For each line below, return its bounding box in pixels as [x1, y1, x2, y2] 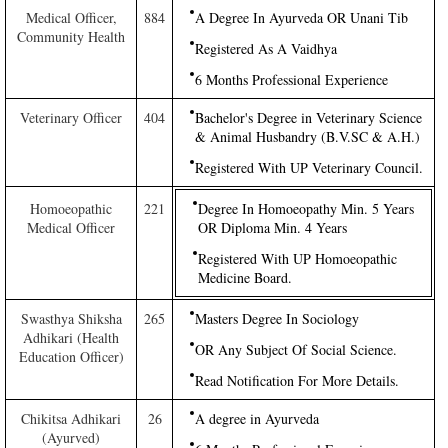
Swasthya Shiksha [20, 309, 122, 328]
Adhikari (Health [23, 328, 119, 347]
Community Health [17, 27, 125, 46]
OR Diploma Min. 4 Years [198, 218, 347, 237]
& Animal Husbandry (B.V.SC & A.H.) [195, 127, 420, 146]
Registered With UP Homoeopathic [198, 249, 397, 268]
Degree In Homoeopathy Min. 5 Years [198, 199, 414, 218]
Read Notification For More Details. [195, 371, 399, 390]
